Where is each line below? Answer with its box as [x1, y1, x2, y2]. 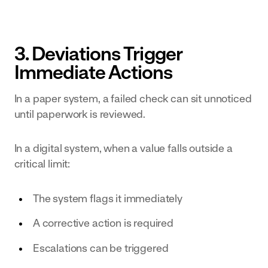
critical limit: [14, 157, 71, 170]
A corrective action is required [32, 217, 174, 230]
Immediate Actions [14, 61, 173, 84]
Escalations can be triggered [32, 241, 169, 254]
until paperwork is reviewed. [14, 107, 146, 120]
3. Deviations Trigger [14, 42, 182, 65]
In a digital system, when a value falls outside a [14, 142, 233, 155]
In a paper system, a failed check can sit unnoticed [14, 92, 252, 105]
